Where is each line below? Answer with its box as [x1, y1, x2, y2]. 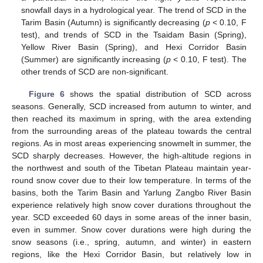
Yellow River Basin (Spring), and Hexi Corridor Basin [21, 42, 247, 52]
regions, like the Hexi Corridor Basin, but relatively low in [12, 249, 251, 259]
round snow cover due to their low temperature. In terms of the [12, 176, 251, 186]
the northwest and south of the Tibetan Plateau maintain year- [12, 163, 251, 173]
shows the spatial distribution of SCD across [64, 89, 252, 99]
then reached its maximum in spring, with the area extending [12, 114, 251, 124]
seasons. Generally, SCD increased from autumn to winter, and [12, 102, 251, 112]
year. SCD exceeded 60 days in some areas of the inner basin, [12, 213, 251, 222]
